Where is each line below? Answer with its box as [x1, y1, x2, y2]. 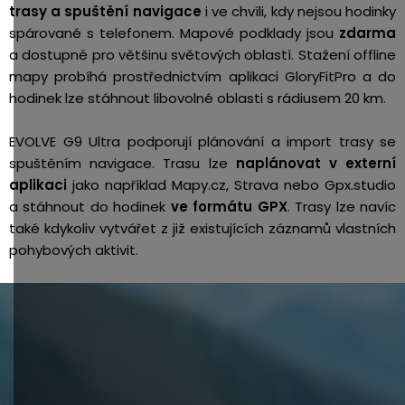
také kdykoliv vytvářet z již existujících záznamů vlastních [9, 219, 396, 238]
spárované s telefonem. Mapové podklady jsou [9, 24, 339, 42]
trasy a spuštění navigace [9, 2, 202, 21]
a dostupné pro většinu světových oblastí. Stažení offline [9, 45, 396, 64]
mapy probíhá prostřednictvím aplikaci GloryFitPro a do [9, 67, 396, 86]
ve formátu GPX [170, 197, 287, 216]
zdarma [339, 24, 396, 42]
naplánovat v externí [235, 154, 397, 173]
